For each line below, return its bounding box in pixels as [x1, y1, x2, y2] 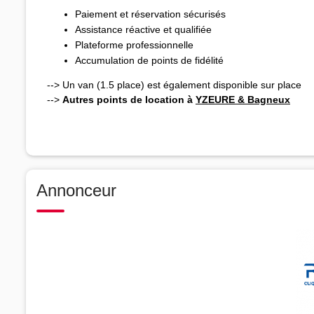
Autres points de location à [62, 93, 196, 105]
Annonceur [36, 180, 116, 200]
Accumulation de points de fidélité [75, 54, 224, 66]
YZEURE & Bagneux [196, 93, 290, 105]
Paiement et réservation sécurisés [75, 8, 226, 20]
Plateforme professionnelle [75, 39, 193, 50]
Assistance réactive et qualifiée [75, 23, 214, 35]
